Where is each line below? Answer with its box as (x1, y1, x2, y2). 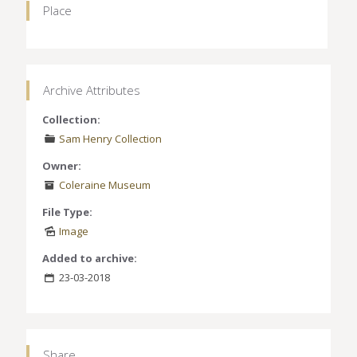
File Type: (42, 204, 92, 219)
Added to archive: (42, 250, 137, 265)
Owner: (42, 158, 81, 173)
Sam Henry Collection (59, 131, 163, 146)
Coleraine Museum (59, 177, 151, 192)
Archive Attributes (43, 81, 140, 98)
